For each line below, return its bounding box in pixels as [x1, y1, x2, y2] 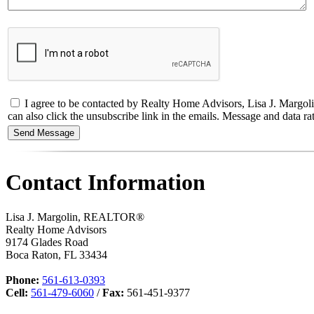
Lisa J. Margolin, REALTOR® [6, 210, 144, 223]
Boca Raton [6, 248, 58, 261]
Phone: [6, 273, 39, 286]
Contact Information [6, 170, 205, 196]
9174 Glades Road [6, 235, 88, 248]
